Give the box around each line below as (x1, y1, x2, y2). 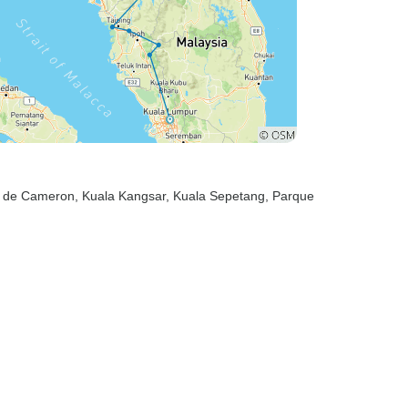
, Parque (265, 189, 314, 203)
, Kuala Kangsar (75, 189, 166, 203)
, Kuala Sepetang (166, 189, 265, 203)
